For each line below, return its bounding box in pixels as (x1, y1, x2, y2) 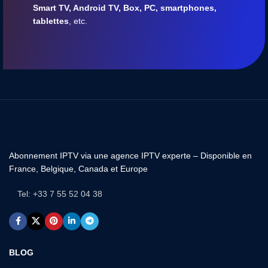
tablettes (33, 16, 69, 26)
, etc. (69, 16, 87, 26)
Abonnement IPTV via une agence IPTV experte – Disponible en (9, 150, 252, 160)
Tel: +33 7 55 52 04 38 (17, 188, 102, 199)
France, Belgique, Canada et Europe (9, 163, 148, 173)
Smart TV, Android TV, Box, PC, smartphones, (33, 2, 217, 13)
